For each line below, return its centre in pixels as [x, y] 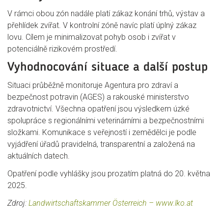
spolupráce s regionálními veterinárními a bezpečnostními [106, 121]
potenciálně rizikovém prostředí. [62, 49]
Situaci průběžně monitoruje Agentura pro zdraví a [93, 85]
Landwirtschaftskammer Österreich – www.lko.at [111, 203]
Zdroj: [18, 203]
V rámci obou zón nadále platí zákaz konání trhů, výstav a [106, 14]
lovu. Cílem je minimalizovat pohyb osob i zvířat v [92, 37]
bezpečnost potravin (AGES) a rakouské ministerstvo [98, 97]
